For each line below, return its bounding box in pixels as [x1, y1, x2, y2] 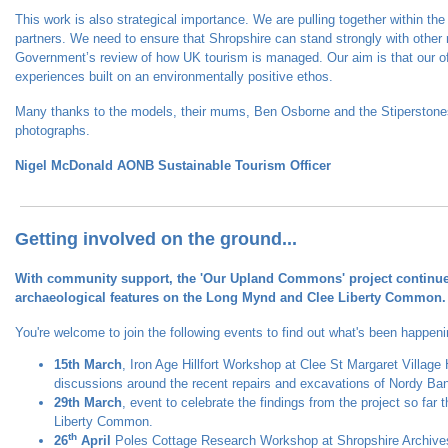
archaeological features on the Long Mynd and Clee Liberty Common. [15, 289, 446, 305]
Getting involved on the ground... [15, 228, 297, 249]
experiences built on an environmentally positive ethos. [15, 68, 333, 84]
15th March [54, 356, 122, 372]
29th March [54, 394, 122, 410]
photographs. [15, 122, 90, 138]
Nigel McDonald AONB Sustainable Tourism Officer [15, 157, 331, 173]
